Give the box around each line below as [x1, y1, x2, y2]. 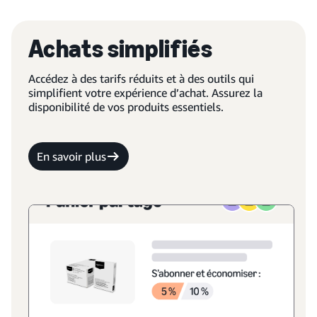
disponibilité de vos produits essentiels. [28, 100, 224, 114]
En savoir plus [37, 149, 106, 163]
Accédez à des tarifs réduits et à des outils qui [28, 71, 254, 86]
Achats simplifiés [28, 33, 213, 64]
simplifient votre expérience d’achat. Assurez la [28, 86, 263, 100]
